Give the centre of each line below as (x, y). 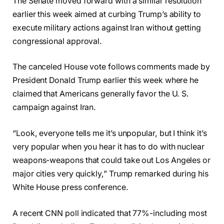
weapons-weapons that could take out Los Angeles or (112, 160)
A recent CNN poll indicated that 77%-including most (110, 213)
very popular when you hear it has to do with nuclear (108, 146)
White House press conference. (70, 187)
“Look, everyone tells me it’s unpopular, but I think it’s (110, 133)
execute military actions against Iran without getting (107, 27)
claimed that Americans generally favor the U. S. (101, 94)
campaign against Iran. (54, 107)
